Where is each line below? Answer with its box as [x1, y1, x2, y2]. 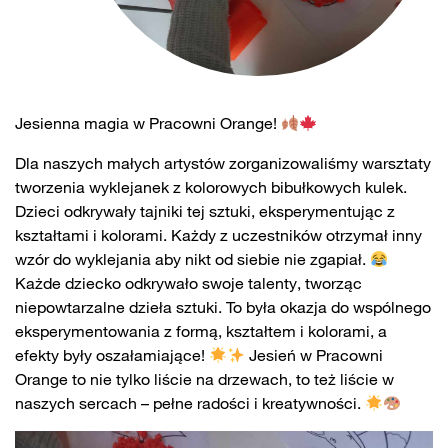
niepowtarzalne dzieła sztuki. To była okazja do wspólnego [15, 297, 431, 317]
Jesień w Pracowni [245, 345, 384, 365]
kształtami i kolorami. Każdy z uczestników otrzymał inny [15, 225, 422, 245]
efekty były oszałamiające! [15, 345, 209, 365]
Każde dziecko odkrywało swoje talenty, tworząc [15, 273, 362, 293]
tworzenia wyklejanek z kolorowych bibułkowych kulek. [15, 177, 407, 197]
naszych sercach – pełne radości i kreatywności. [15, 393, 365, 413]
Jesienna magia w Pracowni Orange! [15, 113, 281, 133]
